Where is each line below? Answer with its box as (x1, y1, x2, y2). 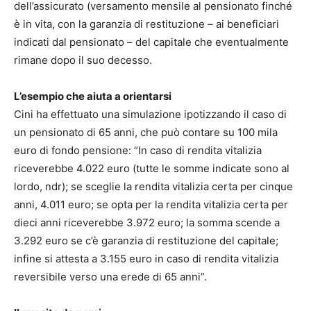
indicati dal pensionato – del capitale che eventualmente (14, 35, 289, 49)
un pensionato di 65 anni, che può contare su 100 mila (14, 126, 278, 140)
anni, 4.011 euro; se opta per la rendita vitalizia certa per (14, 198, 288, 212)
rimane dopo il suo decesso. (14, 53, 152, 67)
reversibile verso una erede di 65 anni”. (14, 270, 207, 284)
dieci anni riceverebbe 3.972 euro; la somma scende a (14, 216, 280, 230)
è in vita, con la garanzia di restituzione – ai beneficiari (14, 17, 279, 31)
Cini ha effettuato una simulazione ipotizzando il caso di (14, 108, 287, 121)
